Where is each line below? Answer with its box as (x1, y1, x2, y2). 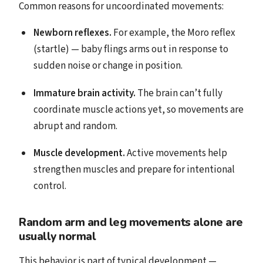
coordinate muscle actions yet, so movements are (33, 102, 244, 117)
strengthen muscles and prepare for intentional (33, 163, 235, 177)
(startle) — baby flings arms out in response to (33, 42, 228, 56)
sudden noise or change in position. (33, 58, 183, 73)
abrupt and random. (33, 119, 117, 133)
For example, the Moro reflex (111, 25, 235, 40)
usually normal (19, 229, 96, 245)
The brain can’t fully (135, 86, 222, 100)
